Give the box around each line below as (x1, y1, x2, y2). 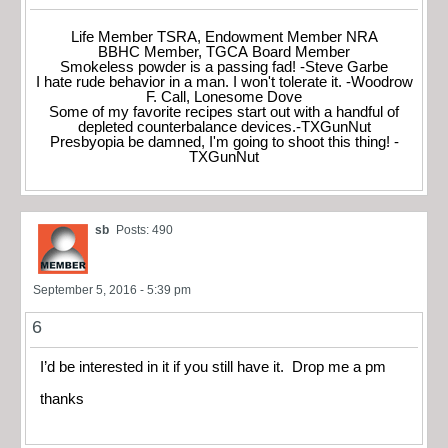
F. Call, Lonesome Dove (146, 88, 302, 105)
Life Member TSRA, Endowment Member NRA (70, 28, 378, 45)
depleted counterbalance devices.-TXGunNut (77, 118, 371, 135)
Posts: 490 (116, 222, 173, 237)
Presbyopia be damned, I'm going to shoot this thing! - (49, 133, 399, 150)
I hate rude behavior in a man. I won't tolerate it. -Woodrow (35, 73, 413, 90)
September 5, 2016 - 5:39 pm (33, 282, 191, 297)
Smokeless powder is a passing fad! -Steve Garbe (60, 58, 388, 75)
